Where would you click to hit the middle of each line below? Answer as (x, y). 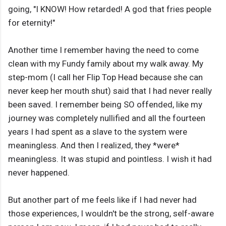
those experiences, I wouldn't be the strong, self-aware (111, 214)
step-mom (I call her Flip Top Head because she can (105, 77)
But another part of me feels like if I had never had (102, 200)
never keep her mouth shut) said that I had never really (110, 91)
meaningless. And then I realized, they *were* (94, 146)
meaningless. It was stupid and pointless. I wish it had (110, 159)
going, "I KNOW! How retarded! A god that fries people (110, 9)
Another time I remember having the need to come (103, 50)
